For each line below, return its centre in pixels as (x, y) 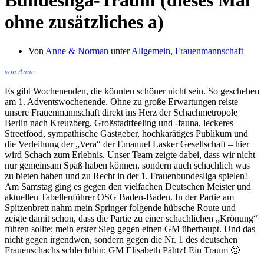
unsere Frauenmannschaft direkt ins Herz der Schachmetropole (121, 112)
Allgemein (151, 51)
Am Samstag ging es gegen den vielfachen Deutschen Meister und (128, 186)
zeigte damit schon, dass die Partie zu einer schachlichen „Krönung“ (131, 218)
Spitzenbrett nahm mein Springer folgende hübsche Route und (120, 207)
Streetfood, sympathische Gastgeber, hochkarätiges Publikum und (126, 133)
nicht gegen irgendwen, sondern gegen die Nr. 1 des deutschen (121, 239)
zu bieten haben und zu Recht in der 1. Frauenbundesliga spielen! (126, 176)
